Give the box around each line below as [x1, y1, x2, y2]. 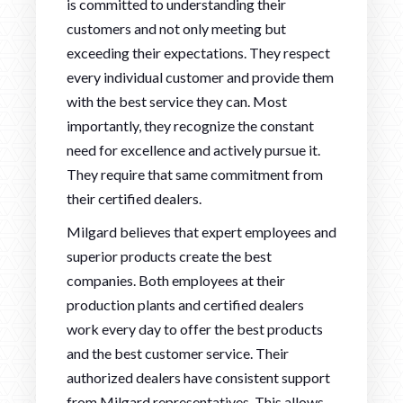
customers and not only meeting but [67, 19, 286, 37]
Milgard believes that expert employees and [67, 222, 336, 240]
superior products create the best [67, 246, 272, 264]
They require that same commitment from [67, 165, 323, 183]
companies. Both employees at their [67, 271, 285, 289]
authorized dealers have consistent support [67, 368, 330, 386]
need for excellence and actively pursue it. [67, 140, 320, 158]
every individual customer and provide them [67, 67, 334, 85]
